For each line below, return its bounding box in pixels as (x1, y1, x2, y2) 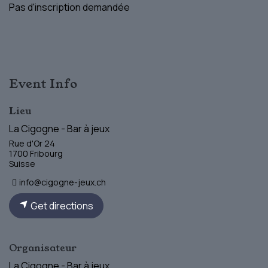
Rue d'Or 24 (9, 137, 55, 149)
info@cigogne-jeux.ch (19, 176, 106, 188)
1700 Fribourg (9, 147, 63, 159)
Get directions (29, 199, 93, 212)
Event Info (9, 75, 77, 92)
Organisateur (9, 240, 77, 255)
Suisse (9, 157, 35, 169)
